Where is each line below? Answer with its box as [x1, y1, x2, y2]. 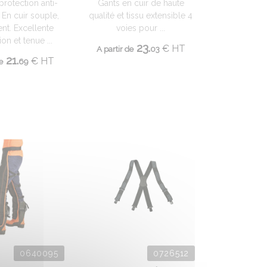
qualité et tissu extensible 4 [89, 11, 193, 20]
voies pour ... [116, 23, 166, 33]
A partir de [96, 44, 133, 54]
